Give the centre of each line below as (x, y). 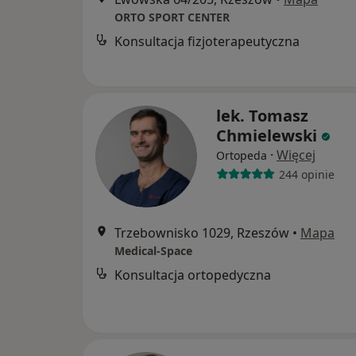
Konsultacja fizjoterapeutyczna (207, 42)
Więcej (296, 155)
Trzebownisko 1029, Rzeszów (202, 233)
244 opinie (306, 174)
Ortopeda (242, 155)
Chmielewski (267, 135)
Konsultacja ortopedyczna (193, 275)
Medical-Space (153, 251)
